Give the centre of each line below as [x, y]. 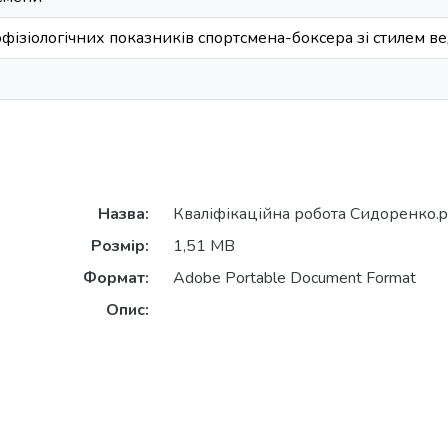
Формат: [115, 278]
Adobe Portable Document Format [294, 278]
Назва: [123, 214]
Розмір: [119, 246]
